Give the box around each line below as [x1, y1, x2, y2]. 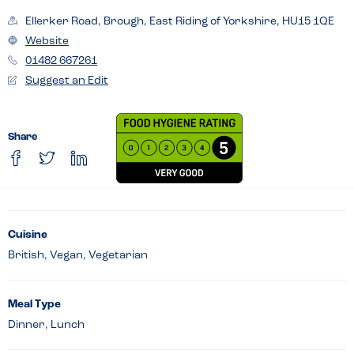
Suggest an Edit [25, 74, 108, 87]
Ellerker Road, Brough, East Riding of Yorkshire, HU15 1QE [25, 15, 334, 28]
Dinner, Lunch [8, 318, 85, 331]
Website [25, 35, 69, 47]
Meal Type [8, 298, 61, 311]
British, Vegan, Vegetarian [8, 249, 148, 262]
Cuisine [8, 228, 47, 241]
